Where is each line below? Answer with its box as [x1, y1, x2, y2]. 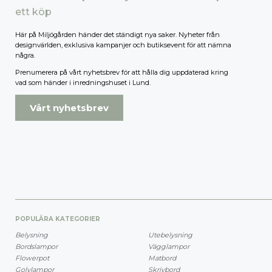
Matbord [148, 253, 176, 262]
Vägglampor [148, 242, 189, 251]
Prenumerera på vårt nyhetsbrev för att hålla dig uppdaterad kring [15, 68, 228, 77]
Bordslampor [15, 242, 58, 251]
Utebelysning [148, 230, 192, 239]
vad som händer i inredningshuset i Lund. [15, 78, 151, 87]
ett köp [15, 6, 52, 18]
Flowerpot [15, 253, 49, 262]
